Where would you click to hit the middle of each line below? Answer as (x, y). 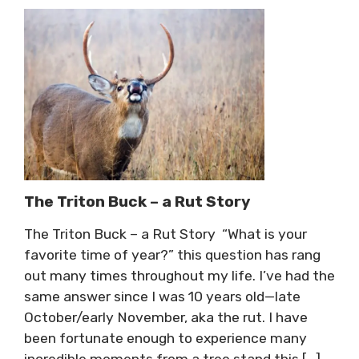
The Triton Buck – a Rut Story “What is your (165, 234)
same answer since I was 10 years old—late (162, 296)
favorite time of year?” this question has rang (172, 254)
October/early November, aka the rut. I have (166, 317)
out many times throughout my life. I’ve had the (179, 275)
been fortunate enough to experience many (165, 338)
